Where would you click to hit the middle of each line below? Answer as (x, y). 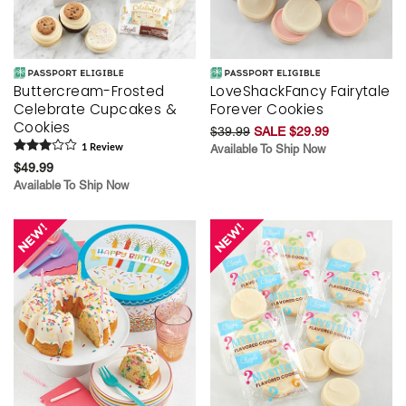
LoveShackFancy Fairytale (300, 92)
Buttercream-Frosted (89, 92)
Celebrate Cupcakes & (95, 110)
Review (105, 148)
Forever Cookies (267, 110)
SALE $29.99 (291, 132)
